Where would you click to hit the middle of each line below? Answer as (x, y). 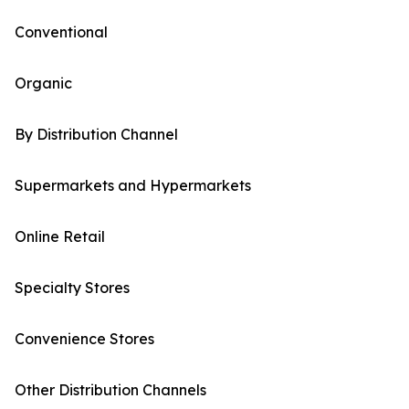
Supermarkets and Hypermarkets (133, 186)
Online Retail (60, 237)
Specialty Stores (72, 288)
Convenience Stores (84, 339)
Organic (43, 84)
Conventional (61, 32)
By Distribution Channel (96, 135)
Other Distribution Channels (110, 390)
